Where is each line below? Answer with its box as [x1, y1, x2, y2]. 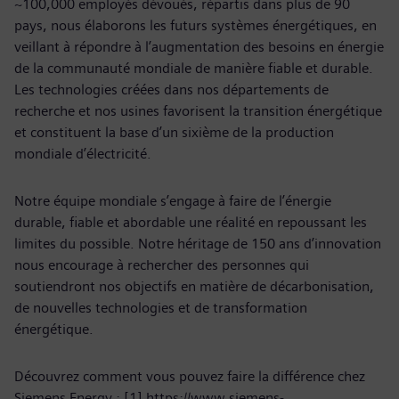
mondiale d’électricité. [14, 145, 155, 162]
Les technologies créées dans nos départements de [14, 81, 329, 98]
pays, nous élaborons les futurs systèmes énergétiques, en [14, 17, 377, 34]
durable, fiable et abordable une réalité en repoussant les [14, 214, 367, 231]
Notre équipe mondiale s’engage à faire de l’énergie [14, 192, 331, 209]
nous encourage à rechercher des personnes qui [14, 256, 309, 273]
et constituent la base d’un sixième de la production [14, 124, 334, 141]
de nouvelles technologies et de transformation [14, 299, 307, 316]
